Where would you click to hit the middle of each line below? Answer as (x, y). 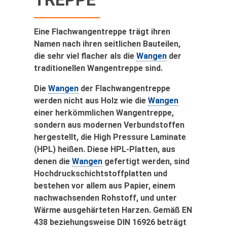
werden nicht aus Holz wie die (91, 101)
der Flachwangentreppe (124, 89)
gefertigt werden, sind (146, 162)
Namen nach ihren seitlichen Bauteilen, (107, 44)
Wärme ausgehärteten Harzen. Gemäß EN (113, 210)
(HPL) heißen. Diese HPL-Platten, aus (105, 149)
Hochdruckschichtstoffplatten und (101, 174)
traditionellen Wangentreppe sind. (98, 68)
